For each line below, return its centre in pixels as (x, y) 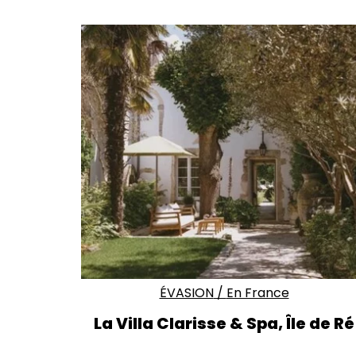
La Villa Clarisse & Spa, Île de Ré (224, 323)
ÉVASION (186, 292)
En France (257, 292)
